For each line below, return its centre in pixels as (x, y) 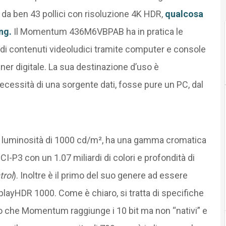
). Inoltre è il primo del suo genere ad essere (100, 175)
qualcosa (183, 14)
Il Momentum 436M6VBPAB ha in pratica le (97, 31)
